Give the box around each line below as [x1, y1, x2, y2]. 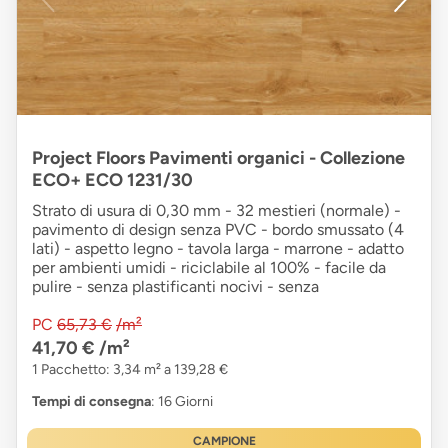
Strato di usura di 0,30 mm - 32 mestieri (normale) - [32, 200, 401, 220]
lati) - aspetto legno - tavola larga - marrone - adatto [32, 238, 404, 258]
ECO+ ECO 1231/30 [32, 168, 193, 191]
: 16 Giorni [151, 392, 213, 410]
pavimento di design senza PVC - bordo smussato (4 [32, 219, 404, 239]
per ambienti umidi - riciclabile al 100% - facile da [32, 257, 386, 277]
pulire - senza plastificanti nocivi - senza [32, 276, 319, 296]
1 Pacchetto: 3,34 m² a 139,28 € [32, 360, 228, 378]
